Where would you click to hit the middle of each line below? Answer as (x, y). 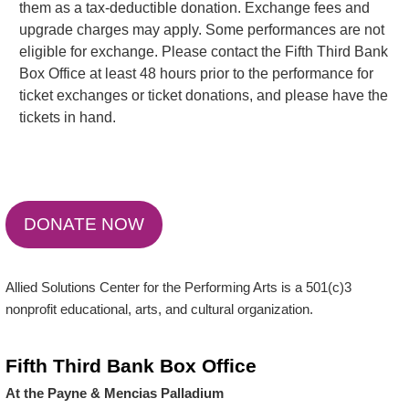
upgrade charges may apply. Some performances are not (202, 29)
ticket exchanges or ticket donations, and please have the (204, 95)
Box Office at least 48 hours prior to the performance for (197, 73)
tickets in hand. (68, 117)
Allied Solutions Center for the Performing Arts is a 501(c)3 (179, 288)
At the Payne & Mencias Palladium (115, 393)
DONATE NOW (84, 224)
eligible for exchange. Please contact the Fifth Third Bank (204, 51)
